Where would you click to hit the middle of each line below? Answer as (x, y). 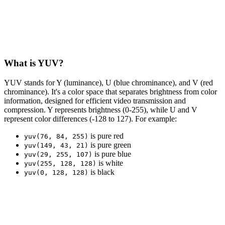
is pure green (110, 145)
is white (110, 163)
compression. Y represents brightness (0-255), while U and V (101, 109)
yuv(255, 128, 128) (60, 163)
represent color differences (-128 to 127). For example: (90, 119)
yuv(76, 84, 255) (56, 136)
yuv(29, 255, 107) (58, 154)
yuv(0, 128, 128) (56, 172)
